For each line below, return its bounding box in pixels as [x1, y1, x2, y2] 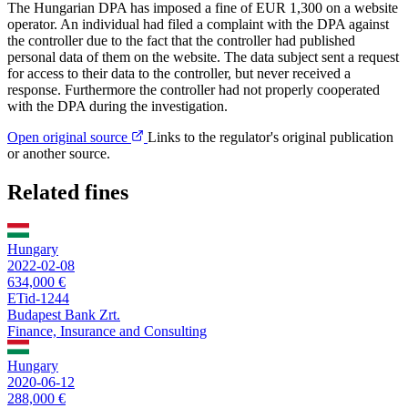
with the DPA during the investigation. [7, 98, 228, 115]
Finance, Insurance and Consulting [7, 322, 207, 339]
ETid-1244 [7, 290, 69, 306]
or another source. [7, 146, 110, 162]
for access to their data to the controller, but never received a [7, 66, 351, 82]
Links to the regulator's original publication [148, 129, 393, 146]
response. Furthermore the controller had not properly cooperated [7, 82, 380, 98]
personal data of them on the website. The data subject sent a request [7, 49, 399, 66]
